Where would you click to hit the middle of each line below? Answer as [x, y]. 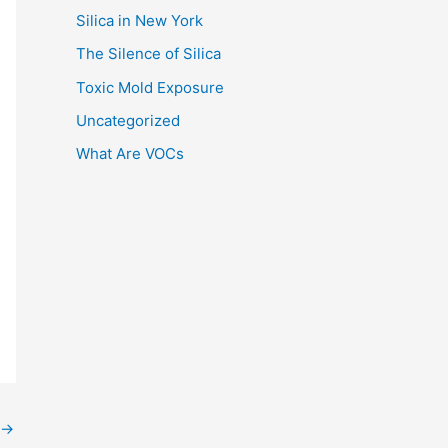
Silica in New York [139, 21]
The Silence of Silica [148, 54]
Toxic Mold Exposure [150, 87]
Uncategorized [128, 120]
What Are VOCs [130, 154]
